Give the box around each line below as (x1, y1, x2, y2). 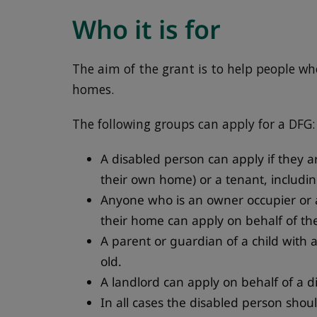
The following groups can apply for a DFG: (72, 116, 316, 133)
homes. (72, 81, 115, 98)
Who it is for (72, 11, 221, 47)
